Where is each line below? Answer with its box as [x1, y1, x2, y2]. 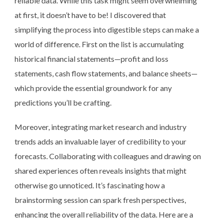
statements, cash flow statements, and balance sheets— [15, 68, 198, 78]
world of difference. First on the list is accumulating [15, 39, 184, 49]
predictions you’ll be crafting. [15, 97, 111, 107]
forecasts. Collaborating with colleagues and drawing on [15, 151, 201, 161]
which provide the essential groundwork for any [15, 83, 172, 92]
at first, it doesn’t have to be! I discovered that [15, 10, 166, 19]
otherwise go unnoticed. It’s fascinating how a [15, 180, 165, 190]
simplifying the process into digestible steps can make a [15, 24, 199, 34]
